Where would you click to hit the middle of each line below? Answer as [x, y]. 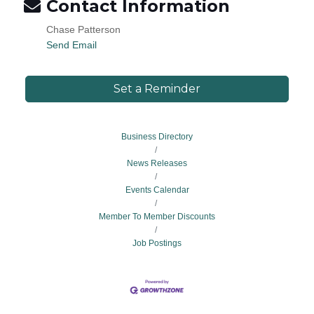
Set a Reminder [157, 89]
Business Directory [157, 137]
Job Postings [157, 243]
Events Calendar [157, 190]
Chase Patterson [83, 29]
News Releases [157, 163]
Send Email [71, 45]
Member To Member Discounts [157, 217]
